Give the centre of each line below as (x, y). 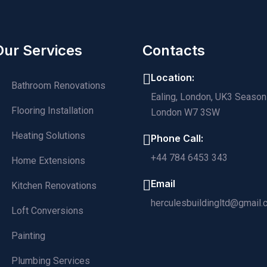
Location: (173, 77)
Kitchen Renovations (54, 186)
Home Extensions (48, 161)
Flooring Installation (52, 111)
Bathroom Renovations (58, 86)
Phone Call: (177, 138)
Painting (28, 236)
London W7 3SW (185, 112)
